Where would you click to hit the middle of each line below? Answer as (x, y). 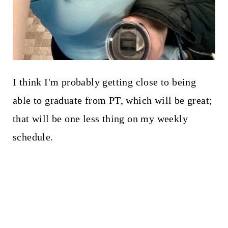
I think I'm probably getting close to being (104, 82)
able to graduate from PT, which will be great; (112, 100)
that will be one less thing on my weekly (100, 118)
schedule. (33, 137)
